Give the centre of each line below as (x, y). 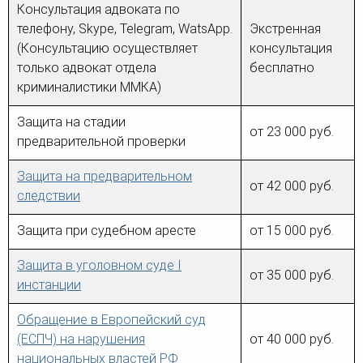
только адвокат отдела (87, 68)
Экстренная (285, 29)
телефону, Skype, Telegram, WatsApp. (125, 29)
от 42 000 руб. (292, 186)
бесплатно (282, 68)
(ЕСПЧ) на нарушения (81, 340)
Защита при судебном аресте (107, 231)
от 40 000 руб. (292, 340)
